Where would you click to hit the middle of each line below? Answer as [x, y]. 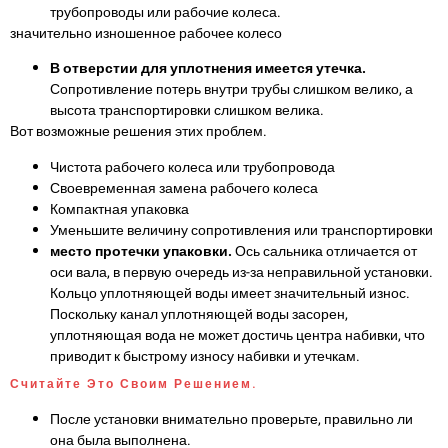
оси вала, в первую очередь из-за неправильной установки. [241, 272]
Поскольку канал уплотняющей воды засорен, [199, 314]
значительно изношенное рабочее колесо [146, 33]
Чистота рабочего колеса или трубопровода [192, 167]
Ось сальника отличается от [326, 251]
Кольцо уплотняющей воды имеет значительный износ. [230, 293]
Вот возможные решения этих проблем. [138, 132]
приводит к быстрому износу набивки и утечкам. [205, 356]
